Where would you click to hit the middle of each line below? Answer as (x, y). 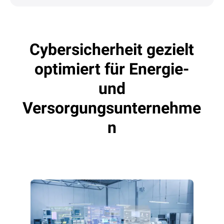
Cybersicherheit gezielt (112, 50)
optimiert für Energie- (112, 69)
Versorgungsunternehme (112, 108)
